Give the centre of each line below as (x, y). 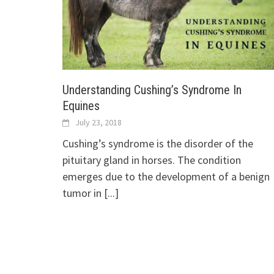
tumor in (83, 193)
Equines (81, 106)
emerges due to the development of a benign (166, 176)
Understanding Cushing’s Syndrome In (152, 90)
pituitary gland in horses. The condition (152, 160)
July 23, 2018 (98, 122)
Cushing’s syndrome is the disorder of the (158, 143)
